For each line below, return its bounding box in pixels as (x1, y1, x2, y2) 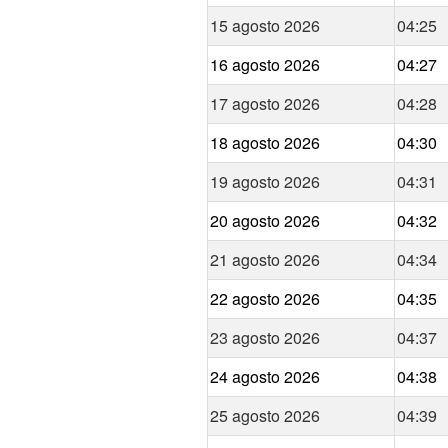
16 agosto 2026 (210, 53, 320, 77)
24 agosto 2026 (210, 365, 320, 389)
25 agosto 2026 (210, 404, 320, 428)
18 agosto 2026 (210, 131, 320, 155)
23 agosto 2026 (210, 326, 320, 350)
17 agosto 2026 (210, 92, 320, 116)
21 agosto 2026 (210, 248, 320, 272)
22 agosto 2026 (210, 287, 320, 311)
